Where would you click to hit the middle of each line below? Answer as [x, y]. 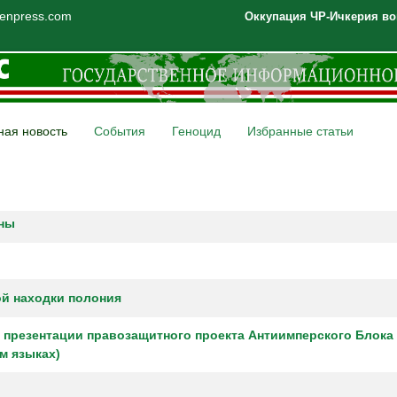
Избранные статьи [300, 131]
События [120, 131]
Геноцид [196, 131]
